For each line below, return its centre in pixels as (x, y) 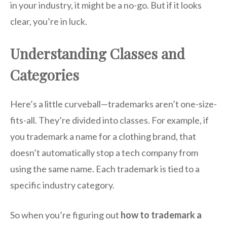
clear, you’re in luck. (49, 22)
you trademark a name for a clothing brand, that (103, 137)
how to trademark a (161, 215)
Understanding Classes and (98, 54)
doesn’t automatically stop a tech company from (104, 153)
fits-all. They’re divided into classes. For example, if (109, 120)
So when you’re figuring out (65, 215)
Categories (45, 75)
